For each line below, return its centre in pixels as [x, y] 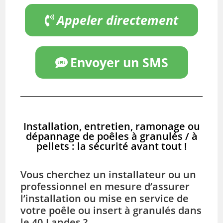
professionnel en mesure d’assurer [105, 186]
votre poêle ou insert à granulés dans [111, 210]
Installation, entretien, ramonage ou [111, 126]
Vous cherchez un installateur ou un [109, 174]
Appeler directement [117, 20]
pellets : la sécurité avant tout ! [111, 146]
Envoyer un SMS [119, 62]
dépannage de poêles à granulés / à [111, 136]
